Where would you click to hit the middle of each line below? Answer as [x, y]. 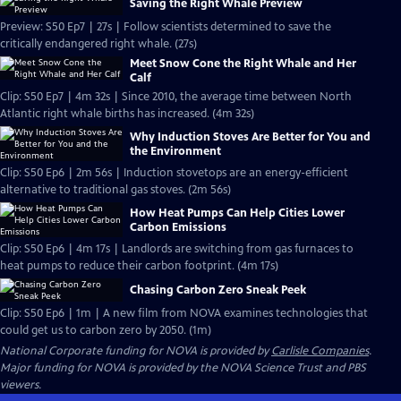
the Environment [175, 151]
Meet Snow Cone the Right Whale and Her [243, 64]
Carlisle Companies [320, 351]
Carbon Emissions [178, 227]
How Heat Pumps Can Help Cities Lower [237, 213]
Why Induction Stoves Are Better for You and [250, 137]
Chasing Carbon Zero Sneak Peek [218, 290]
